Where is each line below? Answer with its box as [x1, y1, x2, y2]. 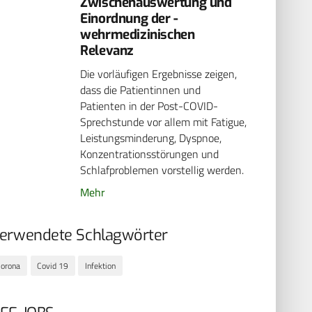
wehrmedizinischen [80, 25, 195, 43]
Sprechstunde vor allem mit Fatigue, [80, 114, 247, 131]
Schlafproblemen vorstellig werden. [80, 162, 244, 179]
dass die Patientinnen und [80, 81, 201, 99]
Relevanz [80, 41, 134, 59]
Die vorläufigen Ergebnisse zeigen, [80, 65, 237, 83]
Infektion [85, 258, 116, 272]
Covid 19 [37, 258, 69, 272]
